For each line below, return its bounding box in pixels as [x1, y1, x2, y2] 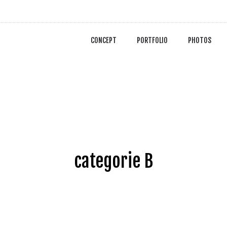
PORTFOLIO [137, 36, 168, 45]
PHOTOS [188, 36, 211, 45]
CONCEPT [91, 36, 117, 45]
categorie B [74, 150, 153, 172]
